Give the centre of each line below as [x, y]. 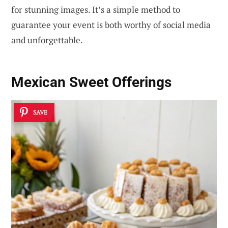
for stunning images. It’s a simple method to [96, 10]
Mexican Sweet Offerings [91, 82]
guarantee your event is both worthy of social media [111, 25]
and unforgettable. [47, 40]
